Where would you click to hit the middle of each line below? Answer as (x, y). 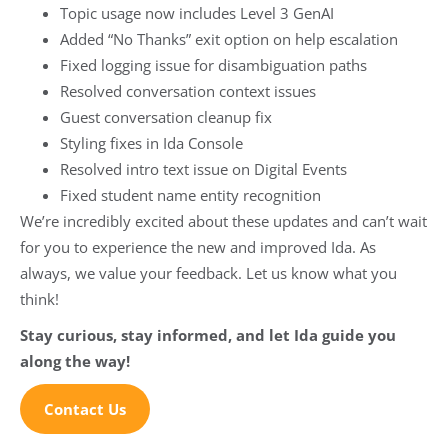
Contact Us (85, 408)
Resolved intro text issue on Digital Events (203, 168)
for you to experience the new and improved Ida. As (198, 246)
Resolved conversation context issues (188, 90)
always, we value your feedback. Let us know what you (208, 272)
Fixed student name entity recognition (190, 194)
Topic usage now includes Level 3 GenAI (197, 12)
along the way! (75, 360)
